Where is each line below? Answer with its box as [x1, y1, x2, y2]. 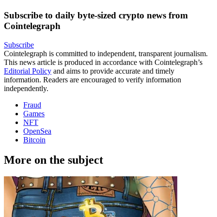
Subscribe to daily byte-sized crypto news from [4, 10, 188, 20]
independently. [4, 84, 48, 93]
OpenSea [23, 126, 51, 135]
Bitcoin [23, 135, 46, 144]
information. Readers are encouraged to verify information [4, 75, 181, 84]
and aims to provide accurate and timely [51, 66, 174, 75]
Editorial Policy [4, 66, 51, 75]
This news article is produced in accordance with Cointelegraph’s [4, 58, 202, 66]
